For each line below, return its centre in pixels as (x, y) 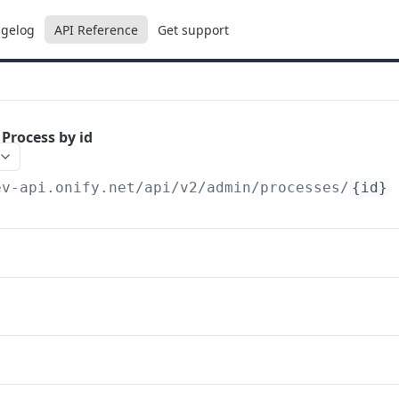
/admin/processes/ (274, 187)
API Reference (96, 29)
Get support (193, 29)
